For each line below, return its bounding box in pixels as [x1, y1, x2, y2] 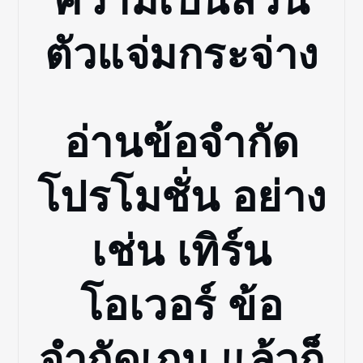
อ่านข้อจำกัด [63, 118, 300, 166]
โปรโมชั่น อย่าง [36, 173, 327, 220]
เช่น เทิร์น [91, 227, 272, 275]
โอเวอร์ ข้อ [79, 281, 284, 329]
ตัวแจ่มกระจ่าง [45, 30, 318, 78]
